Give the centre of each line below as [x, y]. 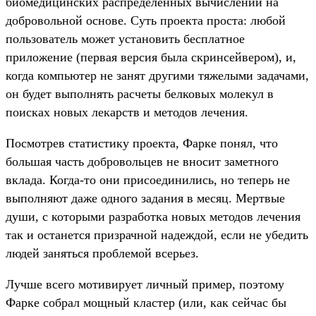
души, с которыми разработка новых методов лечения [153, 217]
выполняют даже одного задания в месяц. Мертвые [145, 199]
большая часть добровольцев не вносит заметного [142, 162]
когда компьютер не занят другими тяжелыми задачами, [157, 76]
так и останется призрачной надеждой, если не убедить [157, 235]
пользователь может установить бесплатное [125, 39]
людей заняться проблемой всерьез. [102, 254]
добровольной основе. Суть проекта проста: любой [146, 21]
